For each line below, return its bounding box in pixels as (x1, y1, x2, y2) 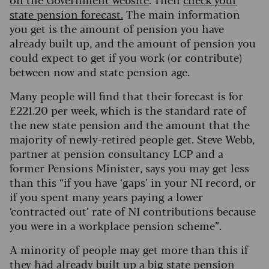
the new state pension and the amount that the (10, 116, 250, 133)
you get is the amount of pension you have (10, 20, 224, 37)
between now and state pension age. (10, 64, 190, 80)
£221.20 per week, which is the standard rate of (10, 102, 246, 118)
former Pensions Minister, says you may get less (10, 160, 249, 176)
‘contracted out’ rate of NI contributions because (10, 203, 256, 219)
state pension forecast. (10, 6, 123, 22)
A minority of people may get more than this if (10, 241, 248, 258)
